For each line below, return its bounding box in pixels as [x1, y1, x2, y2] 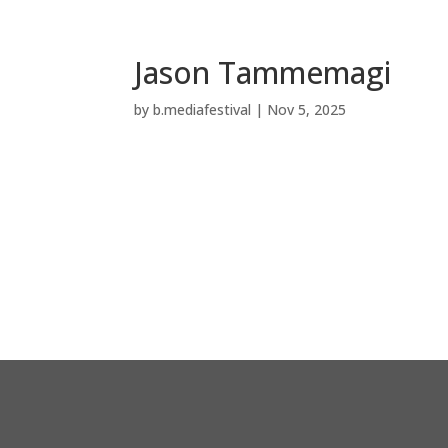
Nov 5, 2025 [267, 99, 347, 119]
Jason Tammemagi [134, 51, 392, 93]
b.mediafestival [153, 99, 252, 119]
